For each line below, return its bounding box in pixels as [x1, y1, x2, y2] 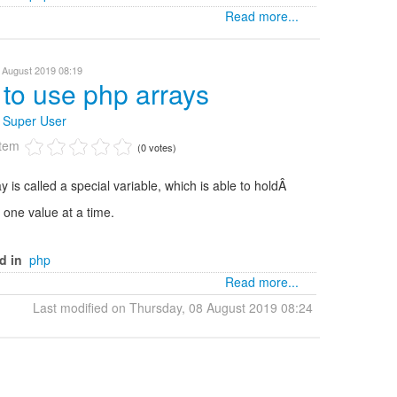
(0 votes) [137, 140, 176, 154]
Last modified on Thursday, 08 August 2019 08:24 [33, 299, 313, 316]
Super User [3, 112, 66, 129]
